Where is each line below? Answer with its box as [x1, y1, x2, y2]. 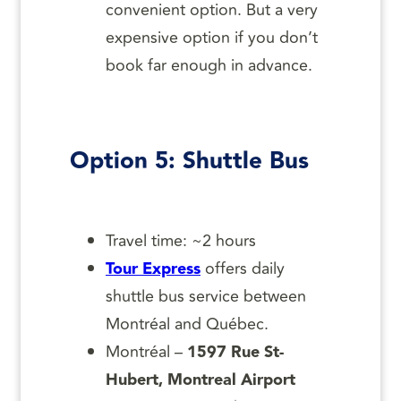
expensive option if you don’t [106, 24, 318, 50]
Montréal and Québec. [106, 311, 269, 337]
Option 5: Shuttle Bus [70, 142, 309, 180]
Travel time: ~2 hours [106, 228, 256, 254]
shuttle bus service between [106, 284, 306, 310]
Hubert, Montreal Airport [106, 367, 295, 394]
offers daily [200, 256, 285, 282]
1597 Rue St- [187, 339, 284, 366]
